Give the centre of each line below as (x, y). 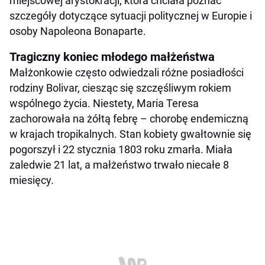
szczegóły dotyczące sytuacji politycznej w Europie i (131, 15)
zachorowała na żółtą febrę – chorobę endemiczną (129, 118)
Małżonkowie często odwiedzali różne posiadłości (127, 72)
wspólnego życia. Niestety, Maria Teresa (104, 103)
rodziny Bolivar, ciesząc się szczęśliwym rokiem (120, 88)
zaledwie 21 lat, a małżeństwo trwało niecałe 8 (119, 164)
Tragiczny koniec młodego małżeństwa (112, 56)
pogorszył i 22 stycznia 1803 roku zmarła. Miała (121, 149)
